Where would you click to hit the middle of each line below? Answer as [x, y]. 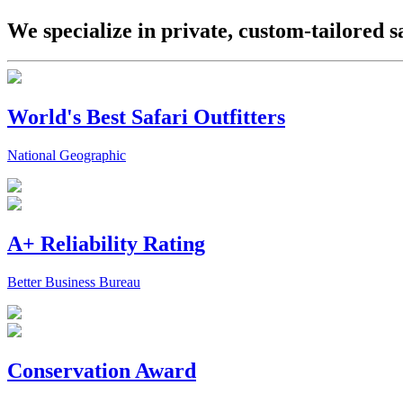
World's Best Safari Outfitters [146, 117]
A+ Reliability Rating [106, 244]
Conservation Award [102, 371]
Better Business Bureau [74, 282]
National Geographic [67, 156]
